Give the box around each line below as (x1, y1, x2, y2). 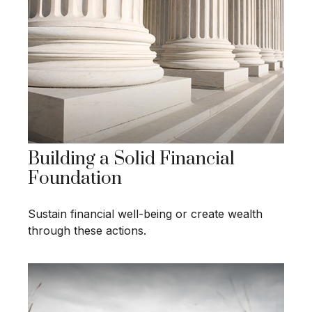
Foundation (28, 167, 122, 191)
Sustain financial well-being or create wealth (28, 207, 263, 221)
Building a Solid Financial (28, 148, 235, 171)
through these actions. (28, 224, 146, 238)
